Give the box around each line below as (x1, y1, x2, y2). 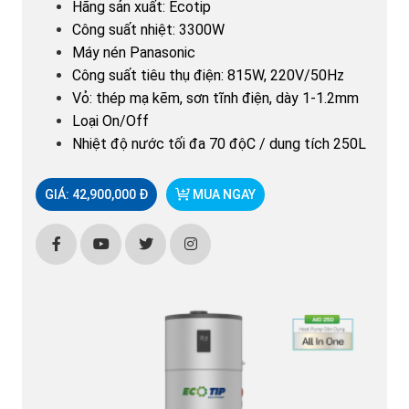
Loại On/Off (72, 112, 149, 130)
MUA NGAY (190, 187, 256, 202)
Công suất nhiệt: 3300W (72, 21, 225, 38)
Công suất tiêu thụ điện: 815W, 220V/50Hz (72, 67, 344, 84)
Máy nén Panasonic (72, 44, 195, 61)
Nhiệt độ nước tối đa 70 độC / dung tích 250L (72, 135, 366, 152)
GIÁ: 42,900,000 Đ (45, 187, 148, 202)
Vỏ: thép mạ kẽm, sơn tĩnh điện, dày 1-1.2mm (72, 89, 359, 107)
